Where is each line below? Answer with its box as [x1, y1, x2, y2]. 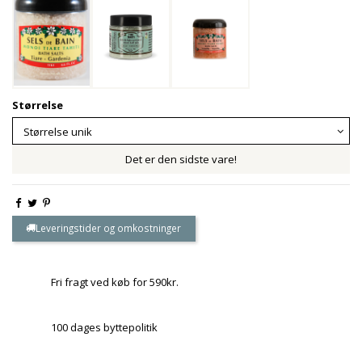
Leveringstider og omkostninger [36, 221, 182, 235]
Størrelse [12, 97, 63, 112]
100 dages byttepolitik [50, 320, 158, 335]
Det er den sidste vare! [125, 152, 237, 167]
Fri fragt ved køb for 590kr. [50, 274, 179, 289]
